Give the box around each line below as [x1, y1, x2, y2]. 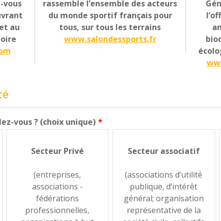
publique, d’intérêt [130, 181, 198, 192]
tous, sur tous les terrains [59, 22, 161, 33]
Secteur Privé [31, 145, 84, 156]
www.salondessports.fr [64, 34, 156, 45]
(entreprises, [34, 169, 81, 180]
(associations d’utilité [125, 169, 203, 180]
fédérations [36, 192, 79, 204]
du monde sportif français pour [48, 10, 172, 21]
